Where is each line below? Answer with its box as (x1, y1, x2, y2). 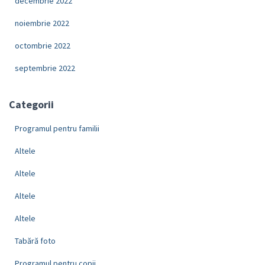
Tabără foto (15, 235, 56, 246)
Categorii (9, 97, 54, 111)
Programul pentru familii (15, 122, 99, 134)
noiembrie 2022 (15, 17, 69, 28)
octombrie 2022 (15, 40, 70, 51)
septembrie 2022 (15, 62, 75, 73)
